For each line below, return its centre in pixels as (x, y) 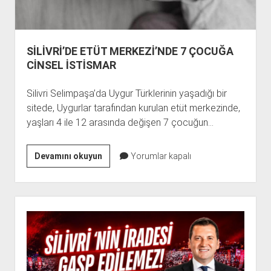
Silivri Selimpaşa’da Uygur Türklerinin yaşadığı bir (126, 93)
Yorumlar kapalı (160, 156)
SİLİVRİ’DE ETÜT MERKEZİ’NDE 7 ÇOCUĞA (130, 51)
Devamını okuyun (68, 156)
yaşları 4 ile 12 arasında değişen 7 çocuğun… (120, 122)
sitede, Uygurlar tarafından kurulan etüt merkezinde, (133, 108)
